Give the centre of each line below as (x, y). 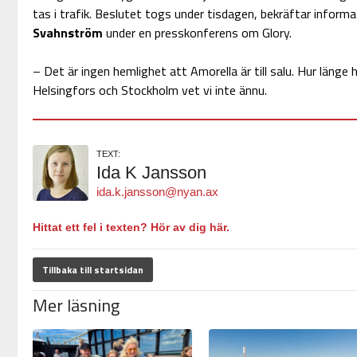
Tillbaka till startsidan (92, 270)
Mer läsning (76, 306)
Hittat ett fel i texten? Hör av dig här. (131, 228)
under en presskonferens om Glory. (197, 33)
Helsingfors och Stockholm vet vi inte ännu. (149, 90)
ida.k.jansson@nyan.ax (157, 192)
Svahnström (67, 33)
